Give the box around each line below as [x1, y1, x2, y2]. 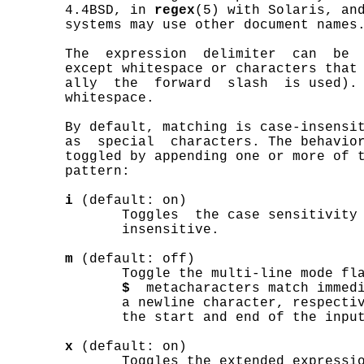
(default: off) [73, 252, 195, 266]
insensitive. [8, 223, 219, 237]
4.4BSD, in [8, 3, 154, 18]
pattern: [8, 164, 130, 179]
